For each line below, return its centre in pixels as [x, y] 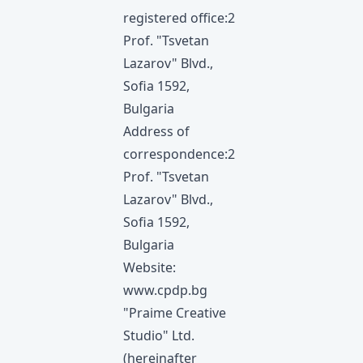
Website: [149, 267]
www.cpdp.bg [165, 290]
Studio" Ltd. [159, 335]
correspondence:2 [179, 154]
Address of [156, 131]
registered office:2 [179, 18]
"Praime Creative [175, 313]
